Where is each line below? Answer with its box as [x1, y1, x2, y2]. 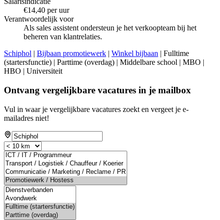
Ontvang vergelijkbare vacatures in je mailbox [4, 85, 191, 96]
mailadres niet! [4, 113, 49, 122]
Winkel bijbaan [111, 49, 158, 58]
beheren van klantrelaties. [24, 32, 102, 41]
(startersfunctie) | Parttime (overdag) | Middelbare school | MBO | [4, 58, 204, 67]
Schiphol [4, 49, 31, 58]
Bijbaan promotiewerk [37, 49, 106, 58]
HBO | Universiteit [4, 67, 62, 76]
